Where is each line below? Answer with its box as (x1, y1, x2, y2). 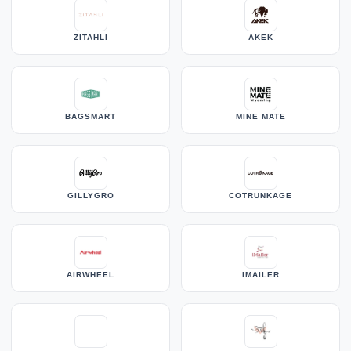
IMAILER (241, 270, 280, 279)
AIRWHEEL (67, 270, 114, 279)
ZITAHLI (73, 32, 108, 42)
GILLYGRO (67, 190, 114, 200)
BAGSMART (65, 111, 116, 121)
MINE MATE (235, 111, 286, 121)
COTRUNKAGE (229, 190, 292, 200)
